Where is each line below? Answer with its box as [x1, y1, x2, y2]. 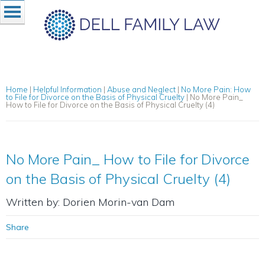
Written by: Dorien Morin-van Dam [6, 195, 174, 209]
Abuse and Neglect [107, 85, 176, 94]
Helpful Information [33, 85, 102, 94]
